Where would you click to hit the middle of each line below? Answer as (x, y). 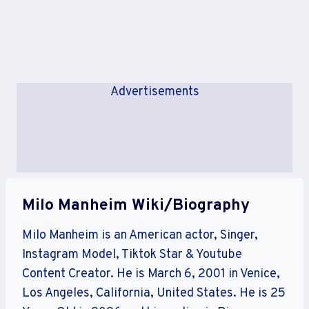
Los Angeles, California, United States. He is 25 (154, 293)
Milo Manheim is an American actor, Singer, (140, 235)
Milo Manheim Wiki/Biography (136, 206)
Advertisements (154, 92)
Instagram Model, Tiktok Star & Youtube (132, 255)
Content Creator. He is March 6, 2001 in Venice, (151, 274)
